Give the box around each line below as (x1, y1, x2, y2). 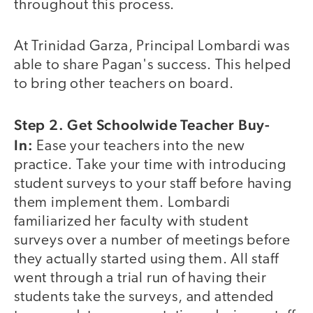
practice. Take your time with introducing (14, 158, 286, 173)
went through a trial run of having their (14, 271, 267, 286)
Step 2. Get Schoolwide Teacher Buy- (14, 116, 270, 134)
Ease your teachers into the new (33, 139, 246, 154)
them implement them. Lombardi (14, 196, 231, 211)
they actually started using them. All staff (14, 252, 279, 268)
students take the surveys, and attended (14, 290, 275, 305)
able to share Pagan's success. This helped (14, 57, 291, 73)
